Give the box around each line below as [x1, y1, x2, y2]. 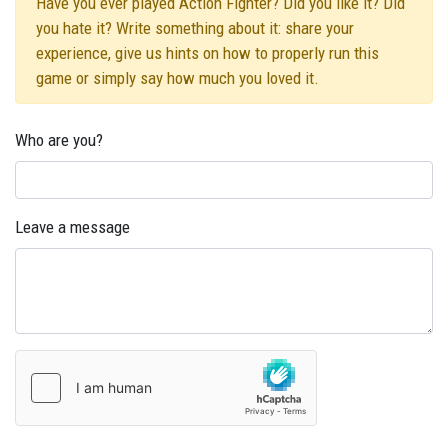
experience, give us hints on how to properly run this [36, 43, 379, 64]
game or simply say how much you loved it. [36, 68, 319, 89]
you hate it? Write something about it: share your [36, 18, 354, 39]
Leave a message [15, 217, 130, 238]
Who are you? [15, 130, 103, 151]
